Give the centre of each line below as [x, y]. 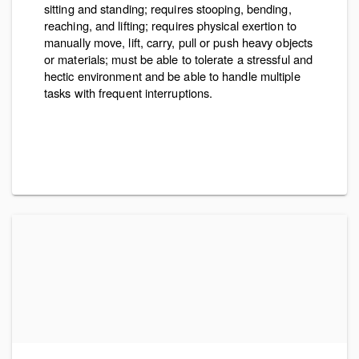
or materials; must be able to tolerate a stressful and [179, 59]
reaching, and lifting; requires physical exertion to [170, 25]
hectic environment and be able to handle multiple [172, 76]
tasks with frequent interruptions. [129, 93]
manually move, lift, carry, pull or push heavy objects [179, 42]
